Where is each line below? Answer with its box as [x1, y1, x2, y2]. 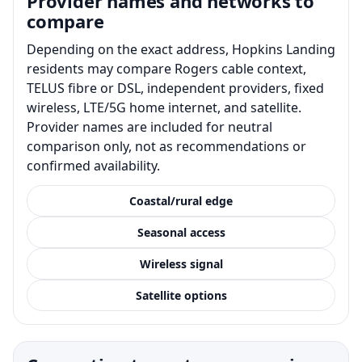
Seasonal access [137, 224, 225, 240]
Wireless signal [139, 255, 223, 271]
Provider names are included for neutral [27, 117, 272, 136]
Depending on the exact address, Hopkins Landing [27, 40, 335, 58]
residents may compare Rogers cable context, [27, 59, 306, 78]
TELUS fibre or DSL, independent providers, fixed [27, 78, 324, 97]
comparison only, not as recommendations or [27, 137, 306, 155]
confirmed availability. [27, 156, 160, 175]
